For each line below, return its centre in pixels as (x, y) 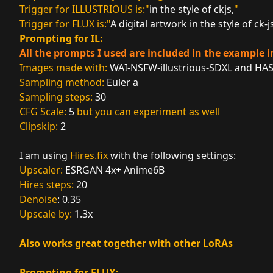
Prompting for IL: (61, 39)
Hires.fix (90, 156)
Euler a (122, 83)
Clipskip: (40, 126)
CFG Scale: (44, 112)
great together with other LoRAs (154, 243)
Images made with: (65, 68)
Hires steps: (47, 185)
